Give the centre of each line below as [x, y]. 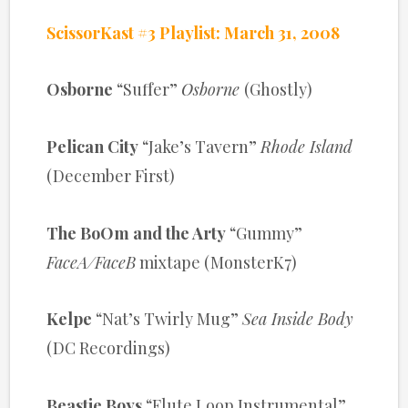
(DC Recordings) [109, 348]
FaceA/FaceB [92, 262]
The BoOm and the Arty [137, 233]
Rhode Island [307, 147]
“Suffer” [149, 90]
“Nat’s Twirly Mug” [169, 319]
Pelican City [93, 147]
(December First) [111, 176]
